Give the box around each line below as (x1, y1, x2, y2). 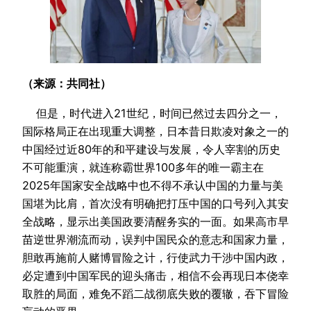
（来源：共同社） (22, 76, 111, 91)
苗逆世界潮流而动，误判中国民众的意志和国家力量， (22, 232, 289, 246)
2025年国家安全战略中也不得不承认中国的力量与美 (22, 178, 283, 192)
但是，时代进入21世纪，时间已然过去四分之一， (22, 106, 282, 120)
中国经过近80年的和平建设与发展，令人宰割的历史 (22, 142, 280, 156)
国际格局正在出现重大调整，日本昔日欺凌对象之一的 (22, 124, 289, 138)
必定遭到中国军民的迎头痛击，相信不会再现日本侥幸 (22, 268, 289, 283)
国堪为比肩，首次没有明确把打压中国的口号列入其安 (22, 196, 289, 210)
